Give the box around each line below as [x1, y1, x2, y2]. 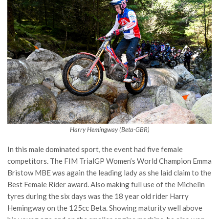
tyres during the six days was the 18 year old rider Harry [7, 192, 189, 201]
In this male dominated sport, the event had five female [7, 145, 183, 154]
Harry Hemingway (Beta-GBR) [69, 126, 150, 134]
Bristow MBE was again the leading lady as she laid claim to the [7, 168, 211, 177]
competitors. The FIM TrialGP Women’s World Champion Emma [7, 156, 212, 166]
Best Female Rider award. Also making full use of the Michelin [7, 180, 205, 189]
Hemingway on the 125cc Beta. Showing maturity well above [7, 203, 202, 213]
